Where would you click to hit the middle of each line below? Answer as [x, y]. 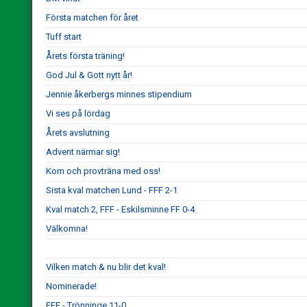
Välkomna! [67, 229]
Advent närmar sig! [83, 152]
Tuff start [64, 37]
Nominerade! [71, 286]
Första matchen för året [92, 17]
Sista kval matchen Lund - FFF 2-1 [112, 190]
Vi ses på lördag [78, 113]
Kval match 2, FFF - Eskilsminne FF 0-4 [120, 209]
